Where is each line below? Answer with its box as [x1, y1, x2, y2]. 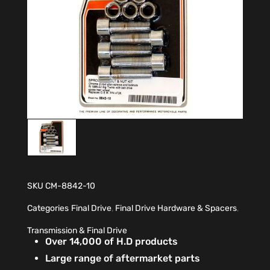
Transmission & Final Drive [27, 225, 127, 236]
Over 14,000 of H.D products [45, 236, 180, 248]
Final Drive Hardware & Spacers [115, 202, 237, 213]
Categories [27, 202, 69, 213]
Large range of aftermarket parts [45, 253, 200, 265]
